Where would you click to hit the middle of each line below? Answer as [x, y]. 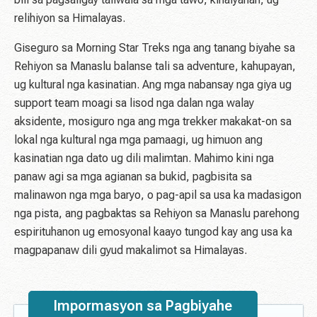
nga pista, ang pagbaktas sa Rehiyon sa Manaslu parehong [157, 214]
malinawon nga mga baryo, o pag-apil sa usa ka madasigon [158, 195]
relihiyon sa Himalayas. [70, 18]
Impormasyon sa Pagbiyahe [143, 306]
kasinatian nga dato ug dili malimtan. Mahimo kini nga [144, 158]
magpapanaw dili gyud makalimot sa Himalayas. [131, 250]
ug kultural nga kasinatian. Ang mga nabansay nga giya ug [153, 85]
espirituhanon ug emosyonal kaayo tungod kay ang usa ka [153, 232]
